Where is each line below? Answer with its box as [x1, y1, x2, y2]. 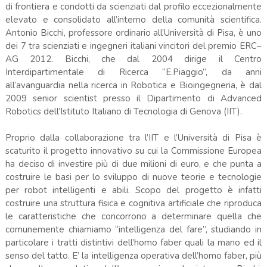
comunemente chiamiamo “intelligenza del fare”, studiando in [5, 223, 262, 235]
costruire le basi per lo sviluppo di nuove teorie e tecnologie [5, 170, 262, 183]
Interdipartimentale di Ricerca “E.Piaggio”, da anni [5, 66, 262, 78]
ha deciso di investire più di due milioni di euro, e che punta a [5, 157, 262, 170]
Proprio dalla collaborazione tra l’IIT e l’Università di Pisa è [5, 131, 262, 144]
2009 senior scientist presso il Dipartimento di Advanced [5, 92, 262, 104]
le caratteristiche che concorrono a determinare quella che [5, 210, 262, 222]
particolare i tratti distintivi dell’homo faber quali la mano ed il [5, 236, 262, 249]
